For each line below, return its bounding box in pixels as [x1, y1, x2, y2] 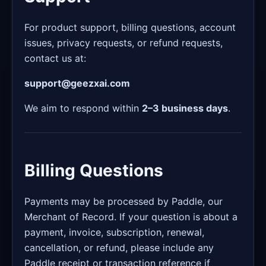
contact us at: [24, 52, 86, 64]
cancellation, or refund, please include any [24, 242, 214, 254]
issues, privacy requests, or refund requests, [24, 37, 223, 49]
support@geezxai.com [24, 77, 130, 89]
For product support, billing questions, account [24, 21, 236, 33]
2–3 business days [142, 102, 228, 114]
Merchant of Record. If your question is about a [24, 211, 237, 223]
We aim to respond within [24, 102, 142, 114]
